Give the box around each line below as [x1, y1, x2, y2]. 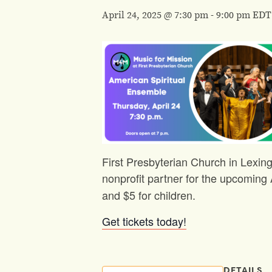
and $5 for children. [102, 187, 195, 203]
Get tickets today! [102, 213, 186, 229]
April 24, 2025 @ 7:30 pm [102, 8, 208, 21]
